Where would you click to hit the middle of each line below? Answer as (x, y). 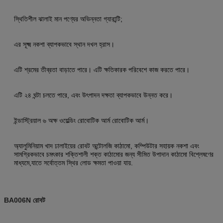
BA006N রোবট (25, 200)
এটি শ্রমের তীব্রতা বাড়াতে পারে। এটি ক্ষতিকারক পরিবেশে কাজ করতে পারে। (102, 69)
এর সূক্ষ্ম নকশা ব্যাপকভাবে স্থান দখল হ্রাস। (64, 44)
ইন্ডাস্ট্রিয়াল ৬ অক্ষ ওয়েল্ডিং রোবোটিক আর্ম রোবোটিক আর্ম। (81, 120)
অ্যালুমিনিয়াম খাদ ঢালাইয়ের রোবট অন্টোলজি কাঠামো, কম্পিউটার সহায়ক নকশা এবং (107, 146)
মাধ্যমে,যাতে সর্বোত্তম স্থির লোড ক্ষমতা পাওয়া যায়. (73, 163)
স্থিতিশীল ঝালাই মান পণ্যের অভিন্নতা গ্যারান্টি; (68, 19)
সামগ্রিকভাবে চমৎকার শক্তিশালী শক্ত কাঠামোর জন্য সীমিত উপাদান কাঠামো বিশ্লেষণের (114, 154)
